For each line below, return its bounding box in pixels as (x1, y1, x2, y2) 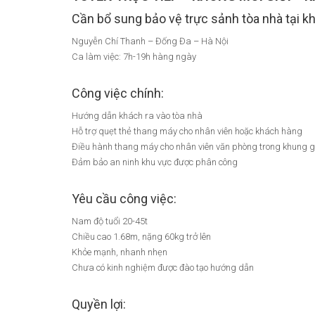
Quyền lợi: (72, 296, 126, 311)
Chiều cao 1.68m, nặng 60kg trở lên (72, 231, 211, 242)
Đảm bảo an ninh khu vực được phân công (72, 156, 238, 167)
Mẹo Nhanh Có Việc (202, 153, 304, 165)
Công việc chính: (72, 85, 164, 101)
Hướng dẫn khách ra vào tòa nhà (72, 110, 202, 121)
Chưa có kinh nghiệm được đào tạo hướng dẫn (72, 262, 254, 273)
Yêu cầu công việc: (72, 191, 176, 206)
